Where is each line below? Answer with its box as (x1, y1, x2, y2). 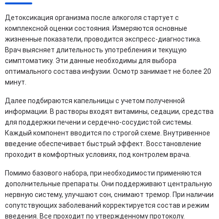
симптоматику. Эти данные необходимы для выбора (5, 56, 176, 65)
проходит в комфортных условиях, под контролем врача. (5, 150, 191, 158)
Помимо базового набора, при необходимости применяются (5, 169, 201, 177)
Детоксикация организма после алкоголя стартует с (5, 13, 179, 22)
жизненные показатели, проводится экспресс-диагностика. (5, 35, 201, 43)
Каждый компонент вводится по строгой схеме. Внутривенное (5, 129, 210, 137)
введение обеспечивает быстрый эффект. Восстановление (5, 139, 201, 148)
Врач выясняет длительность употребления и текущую (5, 45, 187, 54)
